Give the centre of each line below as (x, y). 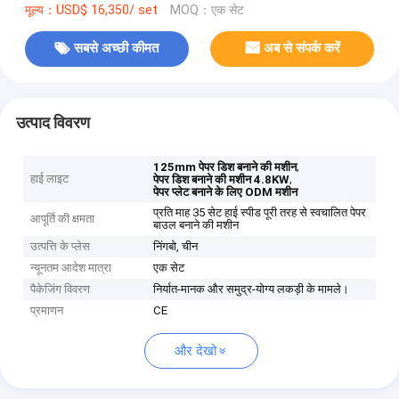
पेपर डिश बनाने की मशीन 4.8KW (222, 180)
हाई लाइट (50, 179)
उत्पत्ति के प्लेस (61, 247)
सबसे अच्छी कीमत (117, 49)
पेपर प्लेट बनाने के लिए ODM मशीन (226, 192)
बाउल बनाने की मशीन (196, 225)
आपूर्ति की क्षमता (63, 219)
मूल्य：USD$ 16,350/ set (91, 10)
